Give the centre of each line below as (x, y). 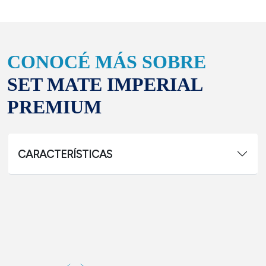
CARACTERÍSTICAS (65, 154)
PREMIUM (54, 107)
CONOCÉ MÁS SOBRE (107, 62)
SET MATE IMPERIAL (104, 84)
